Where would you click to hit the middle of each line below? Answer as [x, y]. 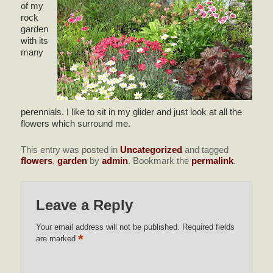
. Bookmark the [160, 160]
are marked [57, 239]
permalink [213, 160]
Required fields [209, 227]
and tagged [206, 149]
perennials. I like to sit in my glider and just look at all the [132, 112]
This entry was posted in [71, 149]
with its [35, 41]
